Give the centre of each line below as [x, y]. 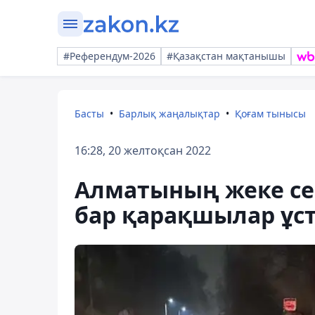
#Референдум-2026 [109, 56]
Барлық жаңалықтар [169, 114]
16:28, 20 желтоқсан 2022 [143, 150]
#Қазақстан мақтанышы [226, 56]
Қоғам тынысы [270, 114]
